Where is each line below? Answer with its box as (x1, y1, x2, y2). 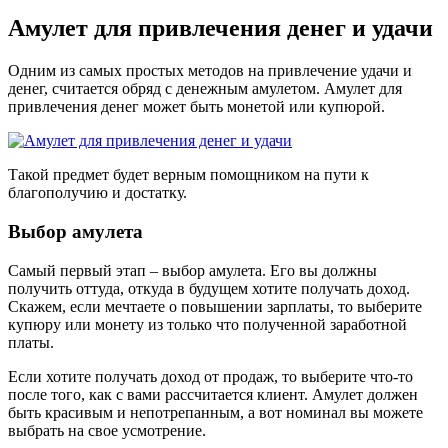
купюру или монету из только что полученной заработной (8, 315, 407, 333)
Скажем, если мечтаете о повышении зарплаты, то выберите (8, 297, 422, 315)
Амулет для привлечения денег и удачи (8, 15, 433, 42)
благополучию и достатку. (8, 184, 187, 202)
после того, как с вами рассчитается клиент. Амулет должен (8, 385, 418, 403)
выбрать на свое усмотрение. (8, 421, 206, 439)
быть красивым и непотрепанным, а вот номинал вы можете (8, 403, 423, 421)
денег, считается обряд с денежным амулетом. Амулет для (8, 80, 402, 98)
